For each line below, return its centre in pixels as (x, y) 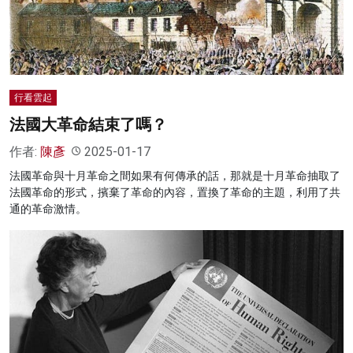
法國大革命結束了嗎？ (88, 124)
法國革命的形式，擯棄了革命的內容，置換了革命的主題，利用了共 (175, 192)
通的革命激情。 (48, 208)
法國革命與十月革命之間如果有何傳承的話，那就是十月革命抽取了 (175, 175)
